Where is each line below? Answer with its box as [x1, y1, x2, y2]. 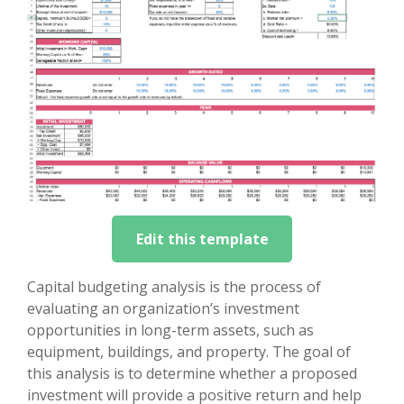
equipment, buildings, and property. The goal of [27, 341, 351, 362]
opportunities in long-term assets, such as [27, 319, 314, 340]
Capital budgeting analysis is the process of [27, 276, 321, 297]
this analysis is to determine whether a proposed [27, 363, 357, 383]
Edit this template [135, 228, 269, 249]
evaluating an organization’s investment [27, 298, 299, 318]
